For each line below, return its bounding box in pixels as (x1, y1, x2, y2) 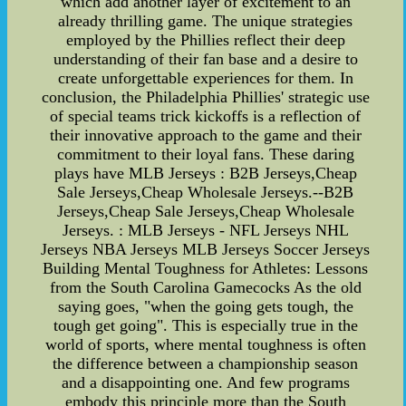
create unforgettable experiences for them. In (57, 68, 353, 87)
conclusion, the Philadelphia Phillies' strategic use (41, 87, 370, 106)
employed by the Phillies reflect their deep (65, 30, 345, 49)
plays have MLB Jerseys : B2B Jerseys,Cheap (53, 163, 357, 182)
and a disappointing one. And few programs (61, 372, 350, 391)
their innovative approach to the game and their (49, 125, 362, 144)
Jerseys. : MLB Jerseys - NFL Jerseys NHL (62, 220, 349, 239)
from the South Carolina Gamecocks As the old (49, 277, 362, 296)
